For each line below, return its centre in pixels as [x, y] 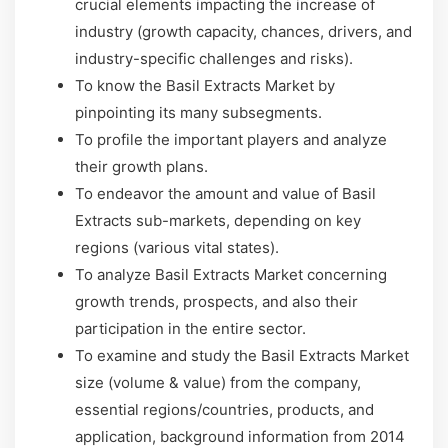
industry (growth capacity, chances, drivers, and [243, 31]
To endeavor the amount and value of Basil [225, 193]
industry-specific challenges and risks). [214, 58]
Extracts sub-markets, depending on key [218, 220]
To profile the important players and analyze [231, 139]
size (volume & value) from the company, [218, 382]
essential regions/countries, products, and [224, 409]
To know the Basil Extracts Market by [205, 85]
